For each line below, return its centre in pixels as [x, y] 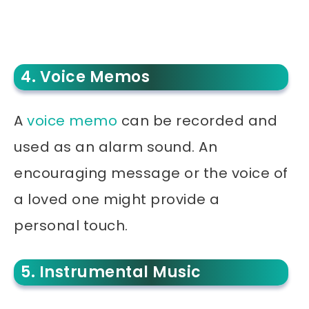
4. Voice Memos [85, 77]
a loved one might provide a [117, 200]
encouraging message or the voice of [151, 173]
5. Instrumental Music [111, 272]
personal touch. [71, 226]
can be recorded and [197, 121]
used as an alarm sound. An [116, 147]
